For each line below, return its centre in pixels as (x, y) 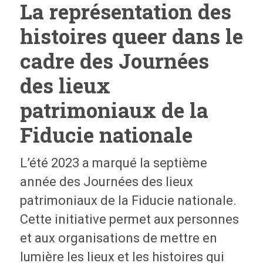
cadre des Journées (114, 61)
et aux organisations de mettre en (118, 238)
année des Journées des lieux (106, 182)
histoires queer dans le (131, 36)
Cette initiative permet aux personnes (129, 220)
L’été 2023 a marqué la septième (113, 163)
